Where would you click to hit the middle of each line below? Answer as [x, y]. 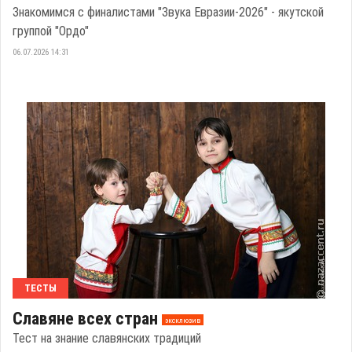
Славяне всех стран [85, 319]
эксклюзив [182, 320]
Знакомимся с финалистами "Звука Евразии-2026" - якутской [168, 12]
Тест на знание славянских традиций [107, 339]
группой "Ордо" [51, 31]
